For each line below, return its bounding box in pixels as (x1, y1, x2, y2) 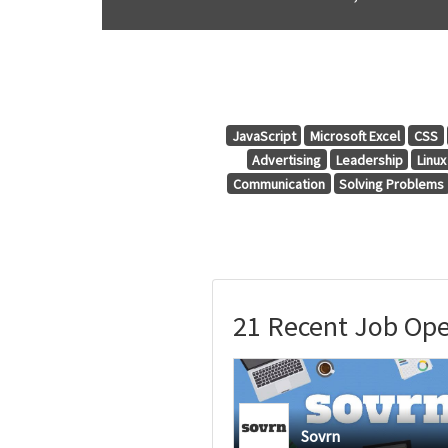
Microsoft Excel (309, 126, 400, 145)
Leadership (335, 150, 403, 169)
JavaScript (231, 126, 296, 145)
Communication (233, 174, 326, 193)
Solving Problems (339, 174, 445, 193)
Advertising (252, 150, 322, 169)
